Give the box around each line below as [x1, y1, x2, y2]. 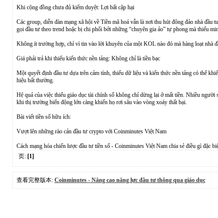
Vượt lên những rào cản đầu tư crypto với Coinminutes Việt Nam [16, 128, 166, 135]
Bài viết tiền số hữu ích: [16, 113, 71, 120]
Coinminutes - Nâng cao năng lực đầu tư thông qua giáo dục [54, 177, 205, 183]
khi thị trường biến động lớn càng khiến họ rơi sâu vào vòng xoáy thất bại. [16, 99, 187, 106]
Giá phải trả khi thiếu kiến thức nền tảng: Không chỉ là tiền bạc [16, 55, 160, 62]
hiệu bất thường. [16, 77, 54, 84]
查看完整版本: [16, 177, 54, 183]
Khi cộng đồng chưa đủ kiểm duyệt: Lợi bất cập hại [16, 4, 134, 11]
